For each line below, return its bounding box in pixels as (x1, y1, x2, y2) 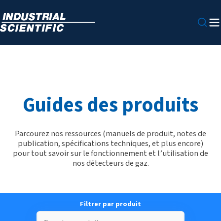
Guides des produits (23, 91, 198, 119)
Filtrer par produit (80, 199, 141, 209)
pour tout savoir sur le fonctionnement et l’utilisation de (13, 147, 208, 159)
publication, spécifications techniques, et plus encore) (18, 138, 203, 149)
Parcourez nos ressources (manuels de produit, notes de (15, 128, 206, 139)
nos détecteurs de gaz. (72, 157, 149, 169)
